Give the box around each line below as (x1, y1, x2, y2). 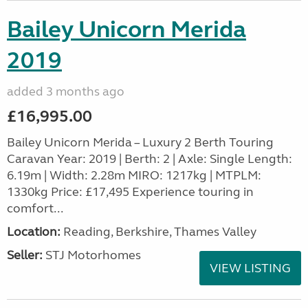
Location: (7, 224, 60, 239)
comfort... (7, 201, 63, 216)
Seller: (7, 247, 43, 263)
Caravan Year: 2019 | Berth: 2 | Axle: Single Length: (7, 151, 292, 166)
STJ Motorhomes (43, 247, 141, 263)
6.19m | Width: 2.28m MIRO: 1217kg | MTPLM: (7, 168, 261, 183)
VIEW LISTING (210, 261, 291, 276)
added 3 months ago (7, 84, 124, 99)
